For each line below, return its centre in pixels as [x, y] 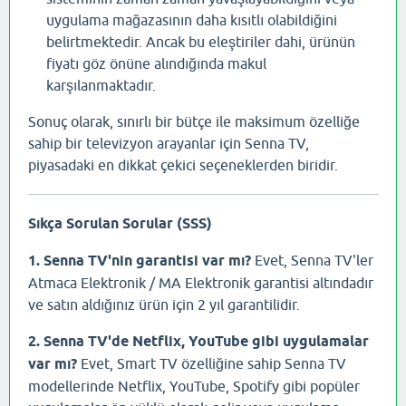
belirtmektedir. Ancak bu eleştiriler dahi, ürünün [201, 42]
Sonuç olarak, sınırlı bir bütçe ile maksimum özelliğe [194, 122]
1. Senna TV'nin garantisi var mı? [140, 261]
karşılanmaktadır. [101, 86]
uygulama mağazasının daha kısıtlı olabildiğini [192, 20]
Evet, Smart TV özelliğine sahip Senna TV [212, 364]
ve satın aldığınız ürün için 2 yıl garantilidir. [164, 305]
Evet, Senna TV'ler [312, 261]
